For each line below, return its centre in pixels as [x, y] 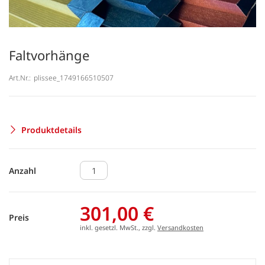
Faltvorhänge [49, 55]
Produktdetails [51, 130]
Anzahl [22, 170]
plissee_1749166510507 [74, 77]
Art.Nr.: [20, 77]
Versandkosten [180, 227]
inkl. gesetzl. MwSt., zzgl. [119, 227]
